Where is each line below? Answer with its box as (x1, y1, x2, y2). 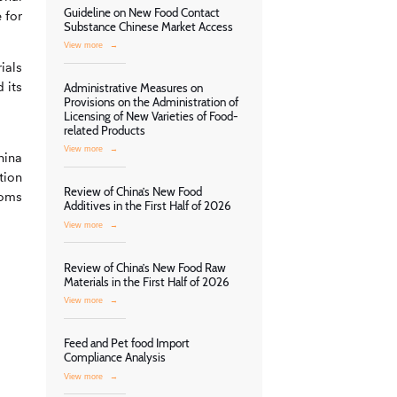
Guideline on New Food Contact (64, 4, 220, 19)
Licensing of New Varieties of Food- (64, 108, 238, 123)
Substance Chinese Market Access (64, 19, 233, 34)
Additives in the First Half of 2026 (64, 198, 231, 214)
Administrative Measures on (64, 80, 203, 95)
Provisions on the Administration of (64, 94, 238, 109)
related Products (64, 122, 145, 137)
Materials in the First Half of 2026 (64, 274, 230, 289)
